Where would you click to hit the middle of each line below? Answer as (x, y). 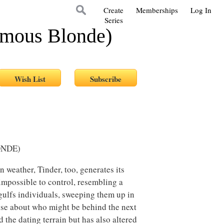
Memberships (157, 10)
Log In (201, 10)
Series (113, 20)
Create (113, 10)
